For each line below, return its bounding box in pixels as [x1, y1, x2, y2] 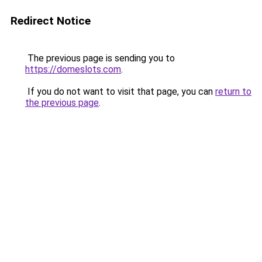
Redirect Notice [11, 14, 91, 27]
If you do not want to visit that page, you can [25, 86, 215, 97]
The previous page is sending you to [25, 53, 175, 64]
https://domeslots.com [25, 64, 121, 75]
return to [215, 86, 251, 97]
